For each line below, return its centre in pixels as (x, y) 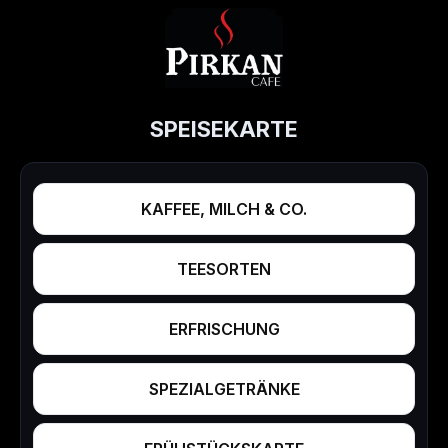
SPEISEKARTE (224, 129)
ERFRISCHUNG (224, 329)
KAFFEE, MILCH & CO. (224, 209)
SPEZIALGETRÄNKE (224, 389)
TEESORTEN (224, 269)
